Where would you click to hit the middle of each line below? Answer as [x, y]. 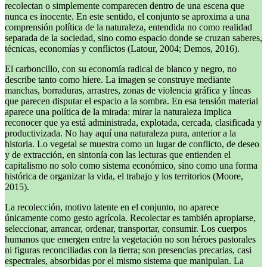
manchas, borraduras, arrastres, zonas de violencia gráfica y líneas [128, 91]
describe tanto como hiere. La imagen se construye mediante [118, 80]
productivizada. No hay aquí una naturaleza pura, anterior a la [120, 133]
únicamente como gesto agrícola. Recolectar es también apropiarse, [130, 218]
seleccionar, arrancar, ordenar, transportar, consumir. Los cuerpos [126, 229]
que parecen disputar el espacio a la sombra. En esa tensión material [131, 101]
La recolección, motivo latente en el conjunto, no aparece [112, 207]
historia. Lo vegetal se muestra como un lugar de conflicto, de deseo [132, 144]
